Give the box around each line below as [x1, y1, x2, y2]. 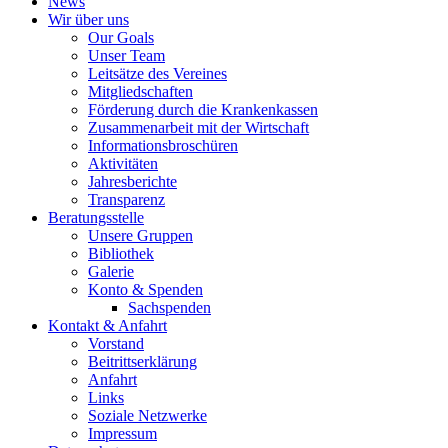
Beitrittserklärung [88, 353, 197, 370]
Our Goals [88, 29, 154, 46]
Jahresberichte [88, 173, 177, 190]
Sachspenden [128, 299, 211, 316]
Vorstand [88, 335, 144, 352]
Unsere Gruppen [88, 227, 193, 244]
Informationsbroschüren [88, 137, 238, 154]
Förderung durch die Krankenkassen [88, 101, 318, 118]
